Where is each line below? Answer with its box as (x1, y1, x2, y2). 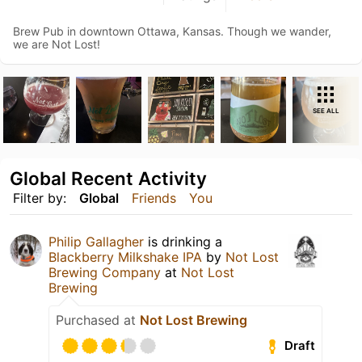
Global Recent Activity (10, 166, 207, 189)
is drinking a (144, 233, 222, 250)
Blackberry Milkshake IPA (48, 248, 202, 265)
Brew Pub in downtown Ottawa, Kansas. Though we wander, (13, 24, 331, 38)
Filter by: (13, 189, 66, 206)
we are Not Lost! (13, 37, 100, 51)
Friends (132, 189, 176, 206)
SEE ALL (312, 107, 339, 115)
